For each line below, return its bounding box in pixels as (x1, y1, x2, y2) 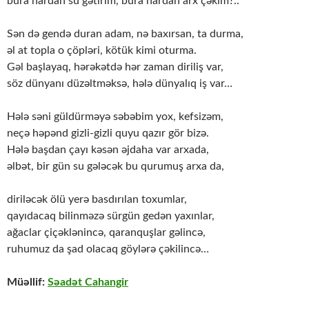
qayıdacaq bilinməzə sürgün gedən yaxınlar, (7, 210, 215, 222)
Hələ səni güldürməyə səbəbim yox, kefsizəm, (7, 111, 223, 123)
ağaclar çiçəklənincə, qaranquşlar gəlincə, (7, 227, 206, 239)
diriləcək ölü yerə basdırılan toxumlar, (7, 194, 187, 206)
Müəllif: (7, 277, 48, 288)
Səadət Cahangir (48, 277, 128, 288)
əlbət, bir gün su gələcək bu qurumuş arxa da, (7, 161, 224, 172)
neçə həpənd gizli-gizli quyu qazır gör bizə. (7, 128, 209, 139)
